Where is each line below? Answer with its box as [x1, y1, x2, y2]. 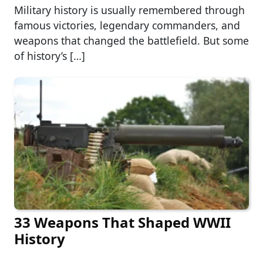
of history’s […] [14, 48, 85, 63]
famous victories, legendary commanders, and [14, 18, 240, 32]
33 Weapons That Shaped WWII [14, 213, 231, 232]
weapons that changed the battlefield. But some [14, 33, 249, 48]
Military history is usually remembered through [14, 2, 245, 17]
